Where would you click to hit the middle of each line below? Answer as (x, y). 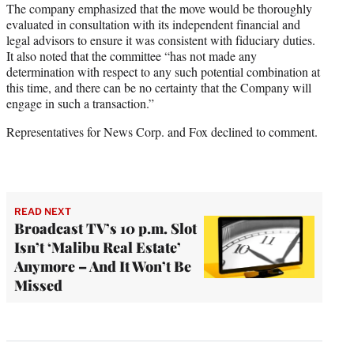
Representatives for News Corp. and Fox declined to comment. (162, 131)
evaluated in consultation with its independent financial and (153, 24)
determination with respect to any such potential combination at (163, 71)
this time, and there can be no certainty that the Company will (159, 87)
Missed (38, 285)
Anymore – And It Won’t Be (103, 266)
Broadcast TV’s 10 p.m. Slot (105, 228)
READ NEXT (43, 211)
